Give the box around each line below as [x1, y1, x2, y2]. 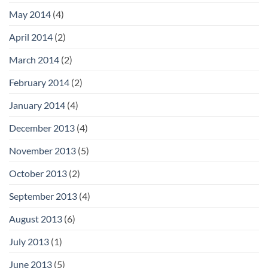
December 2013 [9, 121, 75, 133]
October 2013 [9, 167, 67, 179]
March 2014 [9, 53, 59, 65]
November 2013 [9, 144, 76, 156]
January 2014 [9, 99, 65, 111]
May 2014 [9, 8, 51, 20]
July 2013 [9, 235, 49, 247]
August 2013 [9, 212, 62, 224]
